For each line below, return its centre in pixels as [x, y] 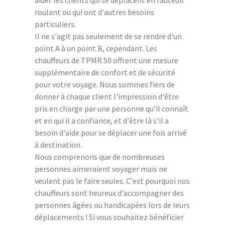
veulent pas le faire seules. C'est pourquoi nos [112, 181]
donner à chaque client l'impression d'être [107, 96]
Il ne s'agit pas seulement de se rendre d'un [108, 36]
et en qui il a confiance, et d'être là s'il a [102, 120]
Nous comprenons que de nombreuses [100, 156]
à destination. [58, 144]
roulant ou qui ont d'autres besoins [94, 12]
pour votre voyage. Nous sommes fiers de [105, 84]
